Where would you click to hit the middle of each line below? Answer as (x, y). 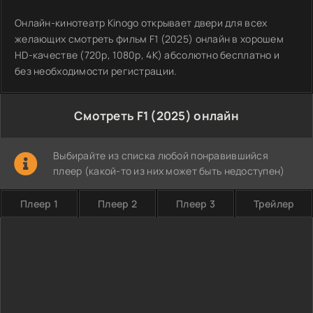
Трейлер (274, 204)
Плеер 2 (117, 204)
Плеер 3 (196, 204)
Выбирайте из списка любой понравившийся (161, 155)
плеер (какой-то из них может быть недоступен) (169, 171)
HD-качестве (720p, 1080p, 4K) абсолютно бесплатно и (147, 55)
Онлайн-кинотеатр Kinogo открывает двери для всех (141, 23)
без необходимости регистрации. (96, 71)
